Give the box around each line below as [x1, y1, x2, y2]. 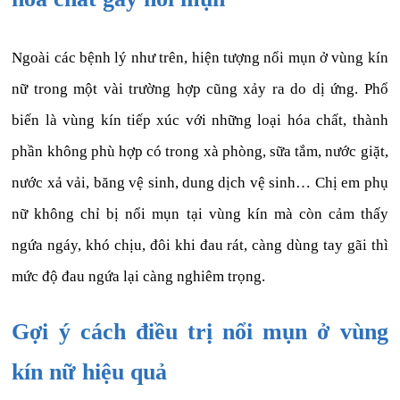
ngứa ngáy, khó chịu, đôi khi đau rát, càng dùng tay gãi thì [12, 237, 388, 254]
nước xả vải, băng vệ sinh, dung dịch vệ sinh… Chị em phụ [12, 174, 388, 192]
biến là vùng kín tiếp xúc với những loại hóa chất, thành [12, 112, 388, 129]
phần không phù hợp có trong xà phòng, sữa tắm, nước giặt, [12, 143, 388, 161]
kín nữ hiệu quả [12, 358, 168, 385]
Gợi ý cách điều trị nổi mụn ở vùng [12, 318, 388, 345]
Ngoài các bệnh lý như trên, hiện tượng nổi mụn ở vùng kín [12, 49, 388, 67]
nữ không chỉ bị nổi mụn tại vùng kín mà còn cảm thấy [12, 205, 388, 223]
